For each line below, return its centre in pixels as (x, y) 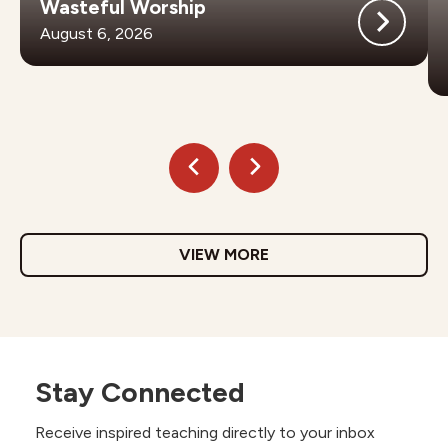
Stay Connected (140, 392)
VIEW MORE (224, 254)
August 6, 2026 (96, 33)
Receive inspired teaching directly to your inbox (205, 432)
